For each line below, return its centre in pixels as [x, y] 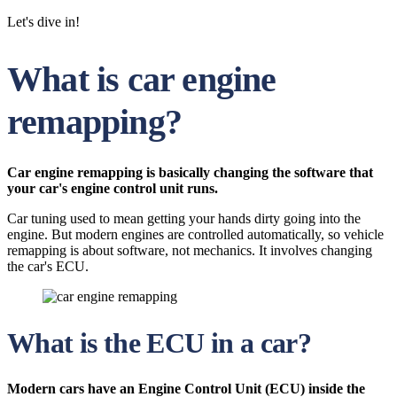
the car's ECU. [48, 266]
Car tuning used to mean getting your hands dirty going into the [184, 218]
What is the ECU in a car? [159, 343]
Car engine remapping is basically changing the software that [190, 172]
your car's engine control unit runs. [113, 188]
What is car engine [142, 79]
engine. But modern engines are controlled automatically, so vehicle [195, 234]
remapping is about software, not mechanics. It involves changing [190, 250]
